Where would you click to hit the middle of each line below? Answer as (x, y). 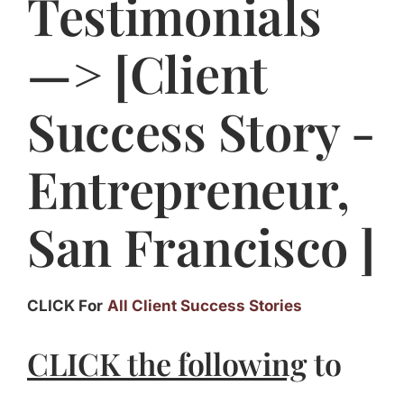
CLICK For (64, 306)
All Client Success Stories (204, 306)
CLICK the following (167, 364)
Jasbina (37, 18)
